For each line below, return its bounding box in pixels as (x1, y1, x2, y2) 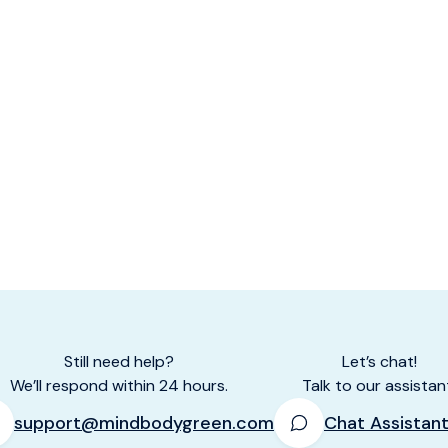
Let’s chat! (341, 351, 417, 372)
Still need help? (64, 351, 174, 372)
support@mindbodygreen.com (14, 411, 274, 435)
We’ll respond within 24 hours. (10, 375, 228, 396)
